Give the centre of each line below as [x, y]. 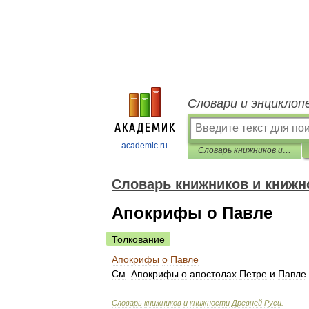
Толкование [138, 239]
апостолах [213, 274]
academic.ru [144, 146]
